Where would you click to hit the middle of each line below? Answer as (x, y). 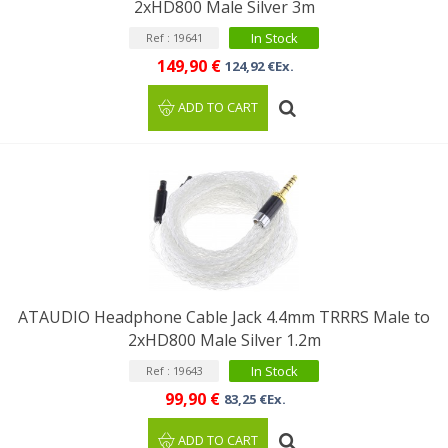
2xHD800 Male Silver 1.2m (224, 340)
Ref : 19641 (174, 37)
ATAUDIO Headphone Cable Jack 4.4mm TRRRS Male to (224, 317)
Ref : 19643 (174, 370)
